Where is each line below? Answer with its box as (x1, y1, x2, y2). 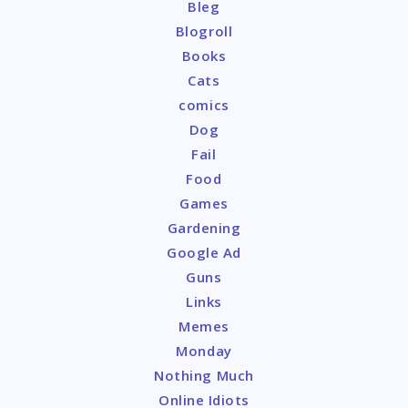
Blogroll (175, 22, 233, 41)
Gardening (167, 219, 241, 238)
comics (178, 96, 229, 115)
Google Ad (167, 243, 241, 262)
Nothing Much (154, 366, 254, 385)
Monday (176, 342, 232, 361)
